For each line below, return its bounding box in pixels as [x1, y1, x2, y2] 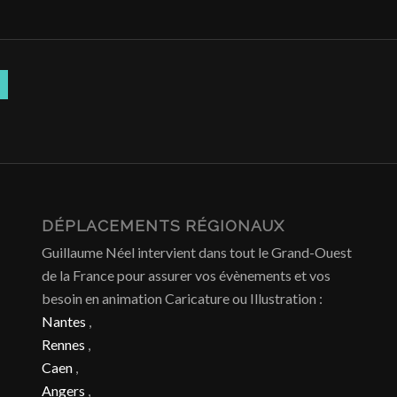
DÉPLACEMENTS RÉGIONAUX [41, 216, 284, 236]
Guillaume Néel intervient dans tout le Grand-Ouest [41, 244, 352, 261]
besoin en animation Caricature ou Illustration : [41, 290, 323, 307]
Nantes [41, 313, 86, 331]
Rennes [41, 336, 85, 354]
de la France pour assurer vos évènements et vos [41, 267, 331, 284]
